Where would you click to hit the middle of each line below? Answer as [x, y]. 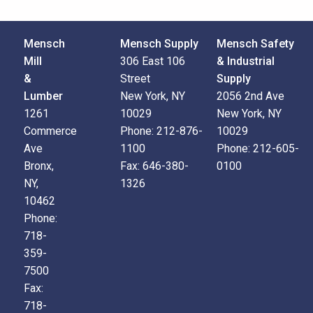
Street [135, 79]
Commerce [50, 131]
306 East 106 [152, 61]
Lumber [43, 96]
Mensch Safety [255, 44]
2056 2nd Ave [250, 96]
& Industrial [245, 61]
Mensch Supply [159, 44]
